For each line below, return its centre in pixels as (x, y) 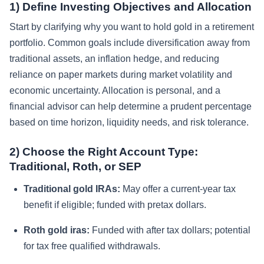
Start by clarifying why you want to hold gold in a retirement (132, 27)
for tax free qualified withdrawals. (92, 246)
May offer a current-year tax (178, 189)
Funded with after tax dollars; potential (170, 230)
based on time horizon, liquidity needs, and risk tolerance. (129, 122)
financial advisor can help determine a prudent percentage (131, 106)
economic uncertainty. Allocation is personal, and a (115, 90)
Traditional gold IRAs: (72, 189)
